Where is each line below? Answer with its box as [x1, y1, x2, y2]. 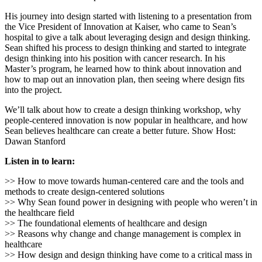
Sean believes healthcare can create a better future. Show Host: [5, 125, 236, 136]
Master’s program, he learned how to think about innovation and [5, 63, 242, 74]
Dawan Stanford [5, 136, 65, 146]
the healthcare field [5, 207, 74, 218]
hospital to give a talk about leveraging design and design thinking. [5, 32, 250, 42]
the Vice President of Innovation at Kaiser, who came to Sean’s [5, 21, 236, 32]
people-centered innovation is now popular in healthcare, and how [5, 115, 248, 125]
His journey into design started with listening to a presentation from [5, 11, 251, 21]
